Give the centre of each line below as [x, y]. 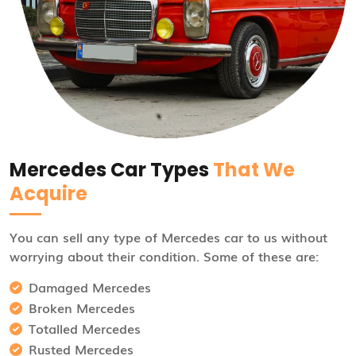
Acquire [48, 193]
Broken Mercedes [82, 307]
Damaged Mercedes [90, 286]
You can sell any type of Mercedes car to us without [168, 236]
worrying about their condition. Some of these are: [164, 255]
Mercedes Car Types [111, 169]
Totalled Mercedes [85, 328]
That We [254, 169]
